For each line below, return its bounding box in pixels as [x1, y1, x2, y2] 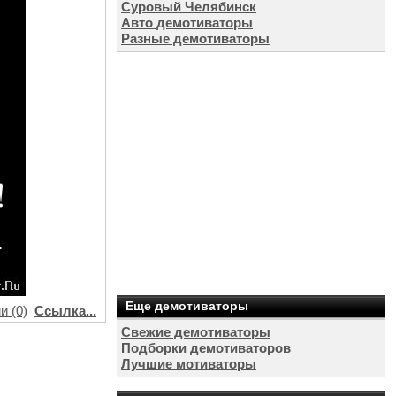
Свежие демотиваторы [121, 324, 270, 339]
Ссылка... [34, 303, 96, 318]
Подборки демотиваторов [121, 340, 291, 355]
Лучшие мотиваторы [121, 356, 256, 371]
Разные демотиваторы [121, 31, 270, 46]
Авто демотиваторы [121, 15, 253, 30]
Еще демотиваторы [126, 299, 248, 313]
